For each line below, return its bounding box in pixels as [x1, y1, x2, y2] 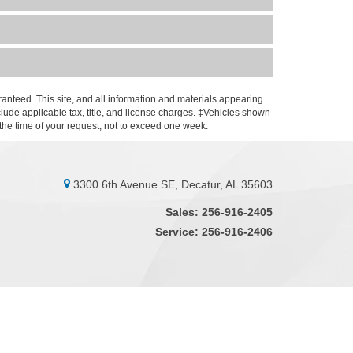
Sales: [165, 206, 199, 218]
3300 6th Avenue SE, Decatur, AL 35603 [70, 178, 273, 191]
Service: [155, 225, 199, 238]
